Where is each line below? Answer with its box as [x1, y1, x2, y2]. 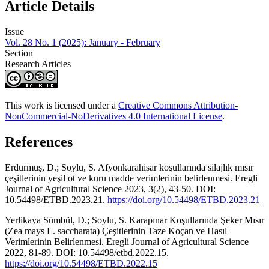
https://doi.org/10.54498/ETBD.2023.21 [107, 194, 260, 205]
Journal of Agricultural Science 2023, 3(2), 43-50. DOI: [5, 183, 216, 194]
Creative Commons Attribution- [118, 100, 238, 111]
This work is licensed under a [5, 100, 118, 111]
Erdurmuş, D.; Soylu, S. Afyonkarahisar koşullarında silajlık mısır [5, 162, 253, 172]
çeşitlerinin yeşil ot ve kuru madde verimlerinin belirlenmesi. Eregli [5, 172, 258, 183]
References [5, 134, 73, 150]
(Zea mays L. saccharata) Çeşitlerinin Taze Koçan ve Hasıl [5, 225, 227, 236]
